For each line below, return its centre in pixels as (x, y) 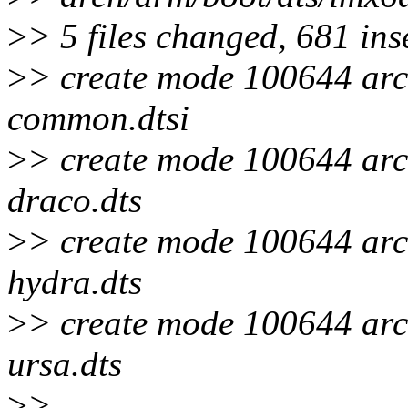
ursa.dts (65, 364)
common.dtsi (98, 118)
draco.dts (75, 200)
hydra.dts (75, 282)
